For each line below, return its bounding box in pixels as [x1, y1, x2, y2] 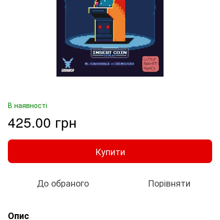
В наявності [8, 100, 47, 110]
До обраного [37, 176, 89, 189]
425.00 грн [8, 111, 77, 132]
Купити [95, 144, 125, 158]
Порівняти [147, 176, 191, 189]
